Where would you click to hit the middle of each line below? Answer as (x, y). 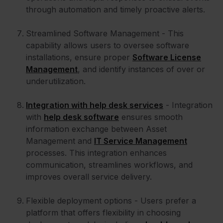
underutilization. (56, 81)
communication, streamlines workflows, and (109, 165)
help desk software (81, 117)
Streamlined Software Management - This (105, 34)
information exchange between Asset (96, 129)
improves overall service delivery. (89, 177)
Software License (167, 57)
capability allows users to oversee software (108, 46)
